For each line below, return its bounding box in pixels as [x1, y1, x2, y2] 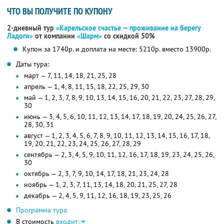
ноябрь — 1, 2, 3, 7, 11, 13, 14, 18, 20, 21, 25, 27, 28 [24, 180, 177, 189]
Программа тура [16, 205, 67, 215]
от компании [33, 31, 77, 41]
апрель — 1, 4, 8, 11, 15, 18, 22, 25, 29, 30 [24, 82, 149, 91]
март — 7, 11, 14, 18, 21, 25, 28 [24, 71, 116, 80]
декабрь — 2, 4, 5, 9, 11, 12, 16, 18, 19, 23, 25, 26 [24, 191, 171, 200]
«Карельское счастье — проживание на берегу [56, 23, 200, 33]
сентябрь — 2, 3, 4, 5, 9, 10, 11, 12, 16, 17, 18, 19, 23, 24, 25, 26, [24, 150, 214, 159]
